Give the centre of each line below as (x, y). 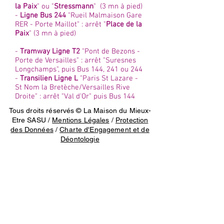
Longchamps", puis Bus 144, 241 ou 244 (79, 69)
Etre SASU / (32, 120)
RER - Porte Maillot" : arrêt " (60, 24)
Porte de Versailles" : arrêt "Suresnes (75, 60)
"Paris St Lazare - (108, 78)
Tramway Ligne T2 (50, 51)
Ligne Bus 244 (43, 15)
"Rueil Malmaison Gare (104, 15)
